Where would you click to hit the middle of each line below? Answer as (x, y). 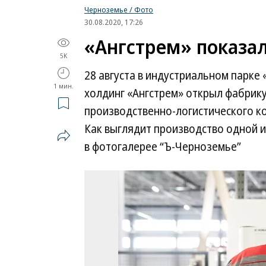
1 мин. (64, 86)
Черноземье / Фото (119, 9)
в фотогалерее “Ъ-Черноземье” (163, 147)
